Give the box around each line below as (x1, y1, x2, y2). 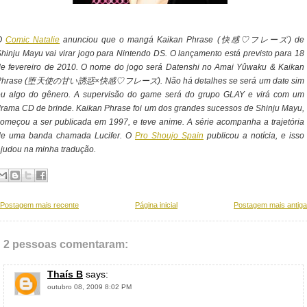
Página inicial (135, 201, 177, 209)
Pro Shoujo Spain (135, 131, 204, 140)
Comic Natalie (5, 35, 60, 45)
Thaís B (47, 269, 83, 280)
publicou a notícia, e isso (204, 131, 304, 140)
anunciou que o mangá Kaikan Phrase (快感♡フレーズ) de (60, 35, 305, 45)
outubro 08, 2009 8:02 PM (47, 283, 132, 291)
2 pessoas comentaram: (3, 238, 128, 250)
